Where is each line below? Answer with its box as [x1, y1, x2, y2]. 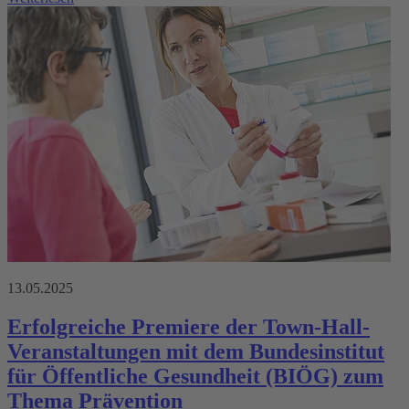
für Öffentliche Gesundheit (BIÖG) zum [7, 363, 383, 388]
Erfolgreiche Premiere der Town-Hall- [7, 314, 370, 339]
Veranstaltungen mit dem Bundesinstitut [7, 339, 384, 363]
